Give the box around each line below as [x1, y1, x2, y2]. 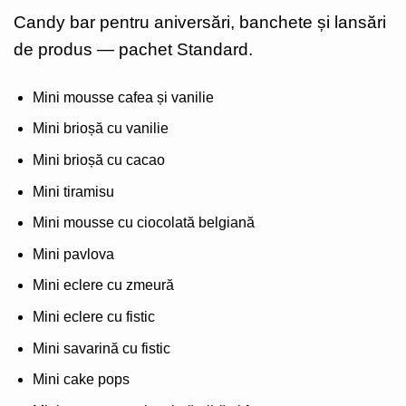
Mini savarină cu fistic [32, 340, 170, 356]
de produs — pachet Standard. [14, 40, 253, 60]
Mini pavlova [32, 246, 114, 262]
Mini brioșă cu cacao [32, 152, 165, 169]
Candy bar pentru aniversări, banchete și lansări [14, 13, 386, 33]
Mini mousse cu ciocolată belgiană [32, 215, 255, 231]
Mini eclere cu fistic [32, 309, 155, 325]
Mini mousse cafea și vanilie [32, 89, 214, 105]
